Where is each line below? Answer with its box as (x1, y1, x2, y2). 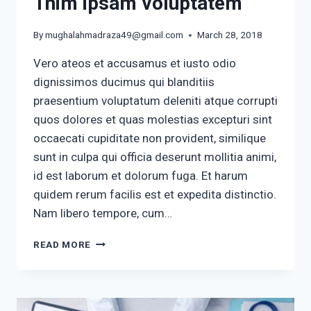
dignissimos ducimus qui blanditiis (33, 75, 215, 90)
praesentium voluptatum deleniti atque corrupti (33, 94, 278, 108)
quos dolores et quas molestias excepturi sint (33, 112, 272, 127)
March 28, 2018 (197, 29, 263, 41)
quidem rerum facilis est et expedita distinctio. (33, 187, 276, 202)
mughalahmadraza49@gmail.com (45, 29, 184, 41)
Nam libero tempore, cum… (33, 206, 172, 221)
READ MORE (33, 239, 92, 251)
